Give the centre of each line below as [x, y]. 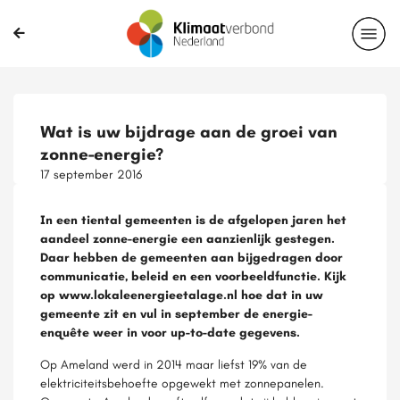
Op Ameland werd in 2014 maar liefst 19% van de [174, 364]
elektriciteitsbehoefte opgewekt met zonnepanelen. [182, 383]
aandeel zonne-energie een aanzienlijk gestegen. [187, 238]
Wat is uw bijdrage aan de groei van [189, 132]
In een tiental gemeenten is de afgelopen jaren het [193, 220]
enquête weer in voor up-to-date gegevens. [170, 332]
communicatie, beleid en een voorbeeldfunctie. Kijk [193, 276]
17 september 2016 [91, 174]
